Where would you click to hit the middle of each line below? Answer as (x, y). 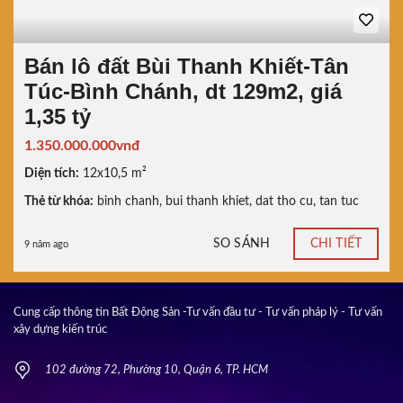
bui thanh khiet (207, 201)
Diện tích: (52, 173)
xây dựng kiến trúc (60, 330)
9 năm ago (46, 244)
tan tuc (339, 201)
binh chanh (128, 201)
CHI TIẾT (336, 244)
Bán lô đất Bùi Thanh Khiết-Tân (187, 66)
